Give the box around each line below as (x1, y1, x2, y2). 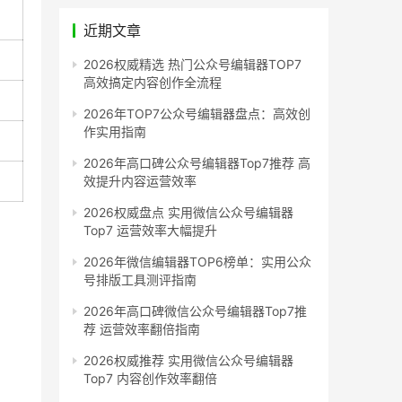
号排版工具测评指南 (83, 271, 197, 287)
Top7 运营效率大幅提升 (83, 222, 217, 238)
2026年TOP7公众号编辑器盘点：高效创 (83, 105, 310, 121)
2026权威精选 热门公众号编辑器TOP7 (83, 56, 301, 72)
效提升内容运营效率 (83, 172, 197, 188)
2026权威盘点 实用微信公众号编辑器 (83, 204, 293, 220)
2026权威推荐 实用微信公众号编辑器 (83, 352, 293, 368)
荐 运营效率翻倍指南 (83, 320, 200, 336)
